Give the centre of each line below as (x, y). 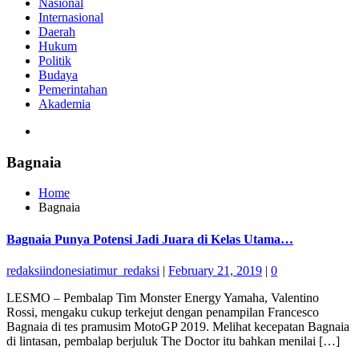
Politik (55, 60)
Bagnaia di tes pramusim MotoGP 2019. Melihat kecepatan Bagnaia (178, 326)
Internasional (71, 17)
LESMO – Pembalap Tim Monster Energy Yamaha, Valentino (163, 297)
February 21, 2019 (215, 270)
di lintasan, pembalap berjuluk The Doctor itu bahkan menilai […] (173, 341)
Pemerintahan (73, 89)
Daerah (57, 31)
